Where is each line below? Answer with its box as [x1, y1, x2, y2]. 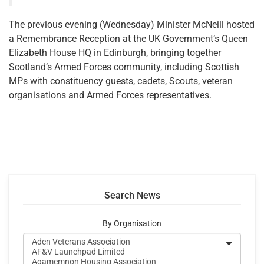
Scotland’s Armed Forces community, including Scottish [9, 61, 239, 72]
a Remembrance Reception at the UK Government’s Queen [9, 32, 248, 44]
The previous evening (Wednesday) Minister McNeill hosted [9, 18, 255, 30]
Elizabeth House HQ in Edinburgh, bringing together [9, 47, 221, 58]
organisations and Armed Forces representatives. [9, 89, 212, 101]
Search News [104, 189, 160, 201]
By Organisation [103, 218, 161, 229]
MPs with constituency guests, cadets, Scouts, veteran [9, 75, 233, 87]
